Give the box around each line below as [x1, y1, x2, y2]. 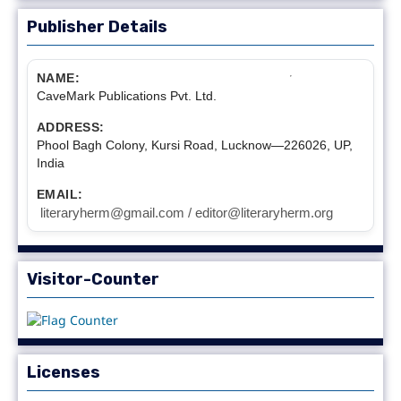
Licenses [26, 362, 100, 382]
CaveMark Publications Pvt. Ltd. [36, 88, 217, 103]
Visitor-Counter [26, 269, 159, 289]
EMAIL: [36, 186, 83, 201]
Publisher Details [26, 16, 167, 37]
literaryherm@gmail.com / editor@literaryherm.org [39, 204, 333, 220]
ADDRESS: [36, 119, 105, 134]
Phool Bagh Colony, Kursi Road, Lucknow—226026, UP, [36, 137, 353, 152]
